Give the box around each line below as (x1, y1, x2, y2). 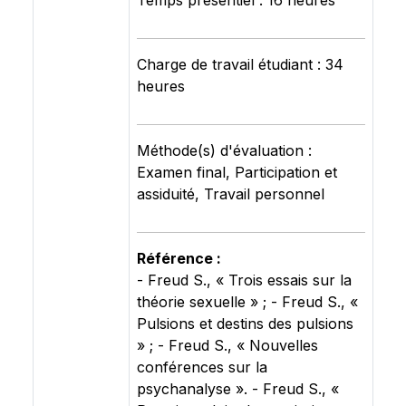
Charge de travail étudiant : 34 (137, 55, 343, 73)
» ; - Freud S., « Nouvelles (137, 336, 318, 354)
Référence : (137, 249, 221, 267)
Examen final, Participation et (137, 163, 337, 181)
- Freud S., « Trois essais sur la (137, 271, 352, 289)
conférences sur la (137, 358, 267, 376)
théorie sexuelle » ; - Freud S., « (137, 293, 358, 311)
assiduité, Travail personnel (137, 185, 324, 203)
